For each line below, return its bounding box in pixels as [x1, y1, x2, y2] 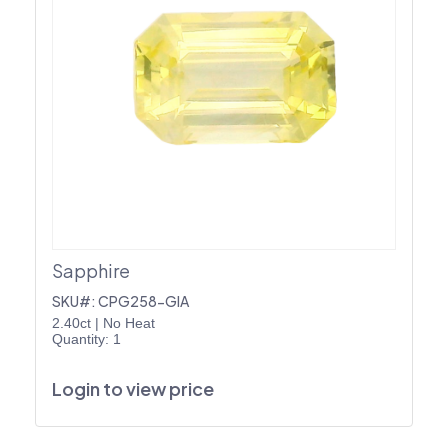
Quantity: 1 [52, 330, 121, 347]
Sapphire [52, 258, 130, 282]
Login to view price [52, 376, 214, 400]
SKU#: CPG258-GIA [52, 291, 189, 310]
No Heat [103, 314, 155, 331]
